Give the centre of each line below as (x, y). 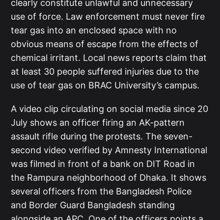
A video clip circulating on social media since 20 (110, 109)
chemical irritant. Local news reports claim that (109, 57)
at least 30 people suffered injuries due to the (105, 71)
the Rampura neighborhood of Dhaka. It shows (109, 177)
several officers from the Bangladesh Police (101, 191)
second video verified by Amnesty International (109, 150)
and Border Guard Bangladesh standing (93, 205)
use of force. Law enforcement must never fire (108, 16)
